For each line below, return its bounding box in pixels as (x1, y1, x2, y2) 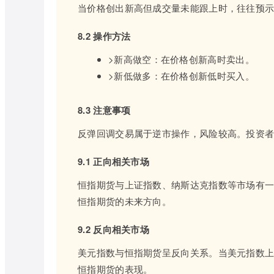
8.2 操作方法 (78, 29, 131, 43)
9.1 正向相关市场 (78, 155, 149, 168)
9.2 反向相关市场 (78, 223, 149, 236)
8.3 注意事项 (78, 103, 131, 117)
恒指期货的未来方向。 (78, 194, 172, 207)
